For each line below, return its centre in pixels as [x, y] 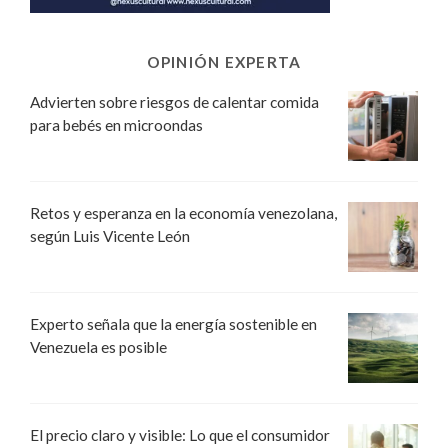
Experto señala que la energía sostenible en [173, 323]
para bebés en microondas [116, 124]
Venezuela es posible [98, 346]
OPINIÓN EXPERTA [224, 61]
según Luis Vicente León [110, 235]
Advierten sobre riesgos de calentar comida [174, 101]
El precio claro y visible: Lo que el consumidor [180, 434]
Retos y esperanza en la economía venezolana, [183, 212]
